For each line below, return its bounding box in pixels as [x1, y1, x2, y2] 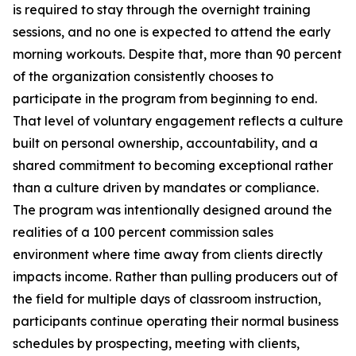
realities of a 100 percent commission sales [13, 224, 273, 241]
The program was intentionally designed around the [13, 202, 332, 219]
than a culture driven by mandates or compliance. [13, 180, 319, 196]
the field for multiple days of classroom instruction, [13, 291, 321, 308]
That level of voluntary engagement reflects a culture [13, 113, 343, 130]
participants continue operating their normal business [13, 313, 339, 330]
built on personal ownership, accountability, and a [13, 135, 318, 152]
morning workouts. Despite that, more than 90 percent [13, 46, 342, 63]
